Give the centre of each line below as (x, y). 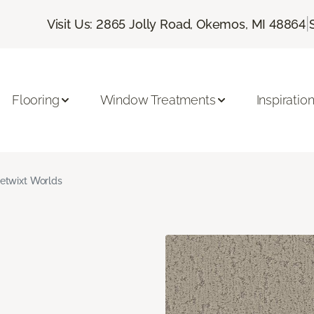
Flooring (36, 100)
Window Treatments (158, 100)
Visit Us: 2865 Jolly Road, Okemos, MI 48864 (176, 24)
